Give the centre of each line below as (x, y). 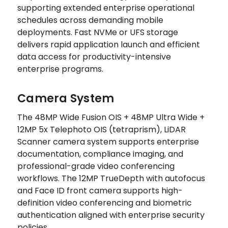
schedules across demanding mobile (90, 20)
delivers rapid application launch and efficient (109, 45)
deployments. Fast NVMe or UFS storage (98, 33)
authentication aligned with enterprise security (111, 215)
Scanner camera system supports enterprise (108, 142)
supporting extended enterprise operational (106, 8)
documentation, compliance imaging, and (100, 154)
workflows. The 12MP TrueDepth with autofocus (111, 179)
